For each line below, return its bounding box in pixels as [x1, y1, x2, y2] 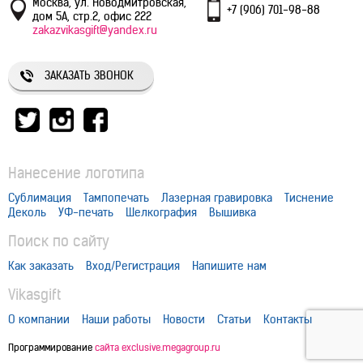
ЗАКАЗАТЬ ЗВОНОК [45, 68, 134, 83]
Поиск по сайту [8, 232, 109, 250]
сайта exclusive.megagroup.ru [95, 341, 220, 353]
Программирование [8, 341, 95, 353]
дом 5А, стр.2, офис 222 [32, 9, 152, 23]
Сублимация [8, 190, 71, 205]
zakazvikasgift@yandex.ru [32, 23, 157, 37]
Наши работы [82, 312, 151, 327]
